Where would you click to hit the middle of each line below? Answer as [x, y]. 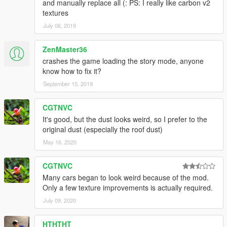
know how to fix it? [72, 71]
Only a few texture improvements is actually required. [128, 188]
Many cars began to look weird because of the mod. [126, 178]
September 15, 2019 [68, 84]
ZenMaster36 [65, 49]
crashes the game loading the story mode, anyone [123, 61]
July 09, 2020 [60, 200]
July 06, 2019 [60, 26]
